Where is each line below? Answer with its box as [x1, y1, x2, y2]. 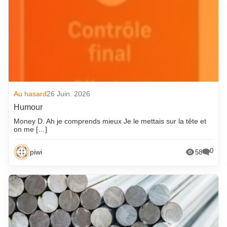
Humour [14, 103, 43, 112]
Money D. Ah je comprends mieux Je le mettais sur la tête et [14, 117, 207, 126]
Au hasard [14, 90, 47, 98]
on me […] [14, 125, 48, 134]
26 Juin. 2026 [47, 90, 91, 98]
